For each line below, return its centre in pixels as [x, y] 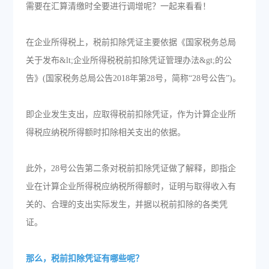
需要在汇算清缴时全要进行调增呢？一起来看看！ [118, 6]
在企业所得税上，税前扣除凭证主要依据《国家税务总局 [131, 42]
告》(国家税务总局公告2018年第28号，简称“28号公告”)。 [133, 78]
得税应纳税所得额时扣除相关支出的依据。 [105, 132]
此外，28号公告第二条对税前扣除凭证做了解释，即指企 [131, 168]
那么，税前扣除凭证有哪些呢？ [84, 258]
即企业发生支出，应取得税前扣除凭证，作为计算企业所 [131, 114]
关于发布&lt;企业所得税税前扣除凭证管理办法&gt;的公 [128, 60]
